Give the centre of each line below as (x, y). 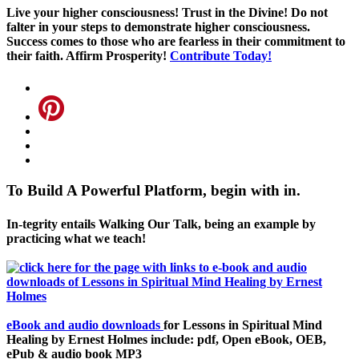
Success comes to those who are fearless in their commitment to (176, 42)
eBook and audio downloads (85, 325)
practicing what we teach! (76, 238)
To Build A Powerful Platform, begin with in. (153, 191)
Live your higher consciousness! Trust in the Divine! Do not (167, 13)
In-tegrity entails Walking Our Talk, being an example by (161, 224)
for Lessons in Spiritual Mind (243, 325)
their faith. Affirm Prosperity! (88, 56)
